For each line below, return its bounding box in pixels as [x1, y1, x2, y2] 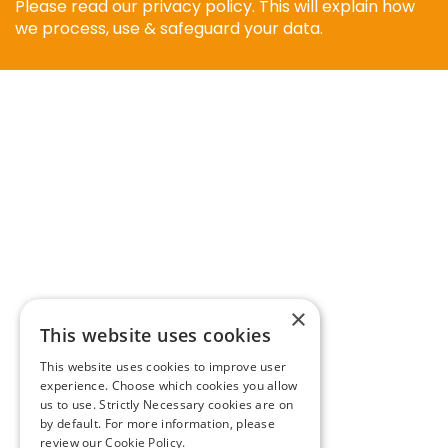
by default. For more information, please [40, 415, 276, 432]
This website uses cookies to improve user [40, 358, 287, 375]
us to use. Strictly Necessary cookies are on [40, 396, 294, 413]
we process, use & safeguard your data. [15, 17, 323, 40]
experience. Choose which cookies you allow [40, 377, 298, 394]
